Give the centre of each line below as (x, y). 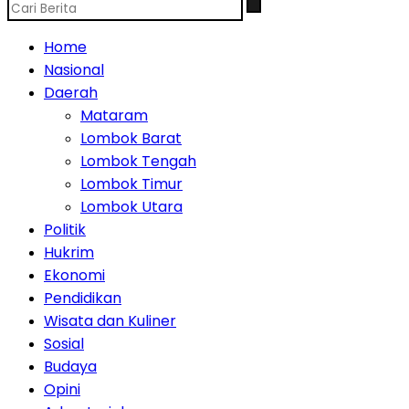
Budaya (70, 367)
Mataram (114, 115)
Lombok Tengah (138, 161)
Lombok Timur (131, 184)
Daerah (71, 93)
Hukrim (69, 252)
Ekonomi (74, 275)
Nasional (74, 70)
